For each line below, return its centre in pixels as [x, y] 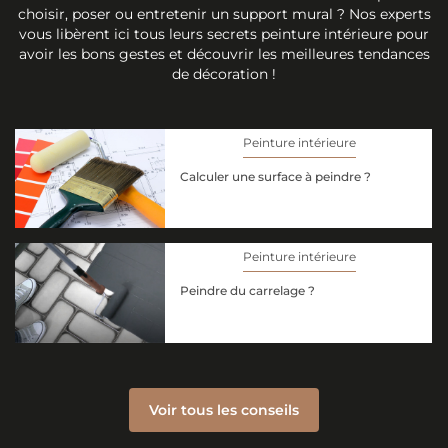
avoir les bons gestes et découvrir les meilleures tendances [224, 54]
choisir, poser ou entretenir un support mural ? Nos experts [224, 14]
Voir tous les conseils [224, 409]
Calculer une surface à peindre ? [275, 177]
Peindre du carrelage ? [247, 291]
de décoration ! [224, 74]
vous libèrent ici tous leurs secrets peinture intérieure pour [224, 34]
